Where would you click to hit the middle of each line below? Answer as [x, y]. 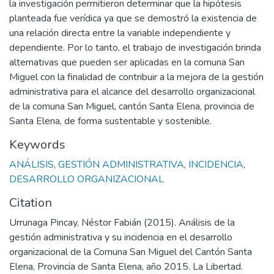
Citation [31, 203]
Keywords [37, 145]
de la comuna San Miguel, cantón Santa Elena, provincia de [132, 106]
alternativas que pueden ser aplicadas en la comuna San [127, 62]
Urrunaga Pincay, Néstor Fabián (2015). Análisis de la [122, 223]
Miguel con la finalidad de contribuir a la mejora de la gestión [136, 77]
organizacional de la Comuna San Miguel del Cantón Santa [131, 252]
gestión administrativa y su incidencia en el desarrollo [121, 237]
